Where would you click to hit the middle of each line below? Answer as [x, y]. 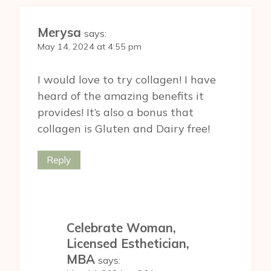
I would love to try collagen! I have [127, 80]
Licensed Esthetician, [128, 243]
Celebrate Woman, [121, 227]
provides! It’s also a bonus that [116, 113]
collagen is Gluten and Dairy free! [124, 129]
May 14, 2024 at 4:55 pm [90, 46]
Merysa [59, 32]
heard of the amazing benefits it [121, 96]
